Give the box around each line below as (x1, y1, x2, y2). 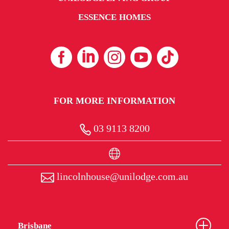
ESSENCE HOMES (78, 12, 151, 22)
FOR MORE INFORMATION (53, 95, 176, 106)
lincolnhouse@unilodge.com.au (54, 170, 188, 182)
